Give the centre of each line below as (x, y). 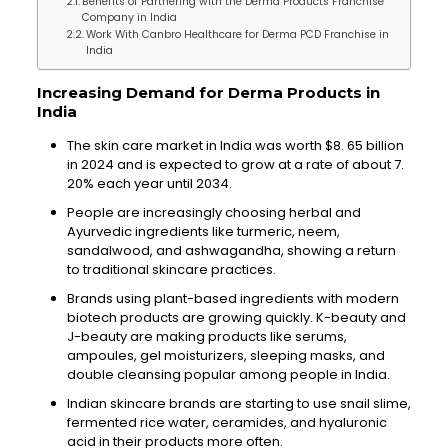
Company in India (130, 17)
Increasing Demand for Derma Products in (208, 92)
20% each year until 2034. (149, 183)
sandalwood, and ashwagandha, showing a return (231, 250)
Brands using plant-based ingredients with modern (232, 298)
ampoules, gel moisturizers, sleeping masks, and (225, 355)
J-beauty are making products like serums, (206, 336)
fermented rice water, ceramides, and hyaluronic (226, 422)
